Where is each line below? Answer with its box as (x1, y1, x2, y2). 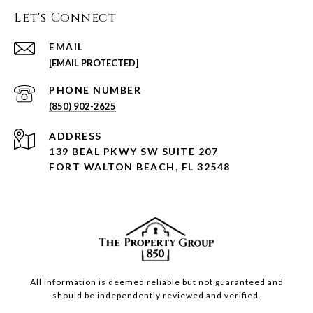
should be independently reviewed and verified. (52, 290, 261, 301)
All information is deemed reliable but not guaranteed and (29, 277, 284, 288)
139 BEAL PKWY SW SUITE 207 (49, 145, 221, 158)
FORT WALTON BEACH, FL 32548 (49, 161, 231, 173)
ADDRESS (49, 130, 102, 143)
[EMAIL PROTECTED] (49, 57, 138, 69)
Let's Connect (14, 9, 117, 27)
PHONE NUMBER (49, 84, 141, 96)
